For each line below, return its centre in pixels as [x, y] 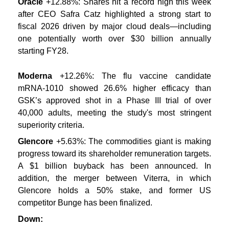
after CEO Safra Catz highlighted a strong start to [114, 14]
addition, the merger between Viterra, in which [114, 178]
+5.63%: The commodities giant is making [134, 142]
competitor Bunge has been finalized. [85, 203]
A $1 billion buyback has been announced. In [114, 166]
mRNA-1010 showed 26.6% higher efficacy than [114, 88]
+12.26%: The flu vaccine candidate [135, 76]
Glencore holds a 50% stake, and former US [114, 191]
